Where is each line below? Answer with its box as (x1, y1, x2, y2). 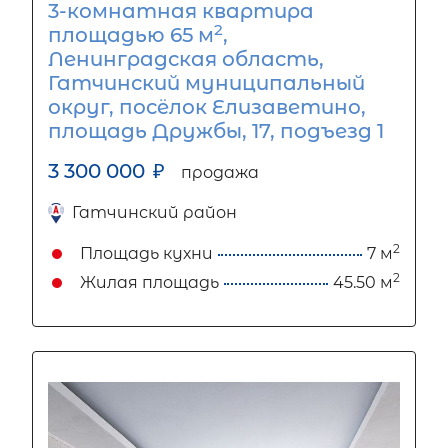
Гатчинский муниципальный (48, 71, 365, 96)
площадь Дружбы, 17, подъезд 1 (48, 119, 384, 144)
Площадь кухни (80, 244, 213, 264)
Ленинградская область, (48, 47, 324, 72)
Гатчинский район (72, 203, 237, 223)
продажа (181, 163, 259, 183)
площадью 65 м (48, 23, 214, 48)
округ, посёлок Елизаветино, (48, 95, 366, 120)
